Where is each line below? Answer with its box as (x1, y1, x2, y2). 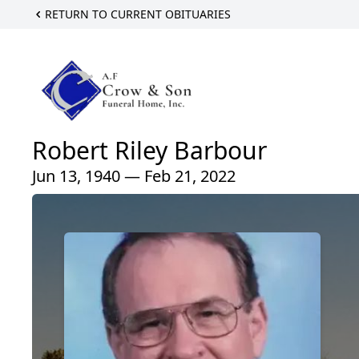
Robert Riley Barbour (32, 133, 267, 167)
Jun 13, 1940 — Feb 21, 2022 (32, 164, 236, 187)
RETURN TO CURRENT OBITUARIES (45, 6, 231, 22)
